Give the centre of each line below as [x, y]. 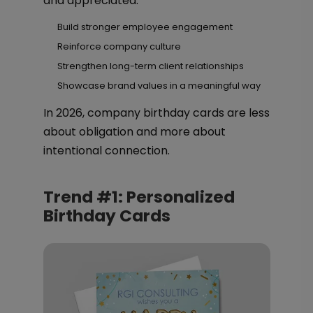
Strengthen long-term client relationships [150, 66]
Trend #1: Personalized [139, 197]
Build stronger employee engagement [145, 27]
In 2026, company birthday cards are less [156, 113]
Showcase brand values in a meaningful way [159, 86]
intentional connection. [106, 151]
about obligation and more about [134, 132]
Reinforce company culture [119, 46]
